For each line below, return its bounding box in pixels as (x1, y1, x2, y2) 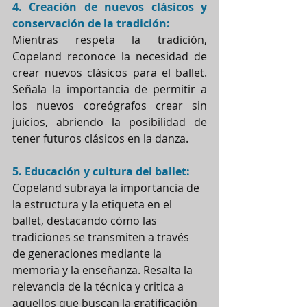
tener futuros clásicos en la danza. (12, 130, 188, 146)
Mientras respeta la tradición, (12, 32, 207, 47)
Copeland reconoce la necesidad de (12, 48, 207, 64)
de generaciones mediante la (12, 245, 164, 261)
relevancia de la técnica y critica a (12, 278, 186, 294)
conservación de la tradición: (12, 15, 170, 31)
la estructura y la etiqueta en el (12, 196, 175, 212)
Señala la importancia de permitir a (12, 81, 207, 97)
